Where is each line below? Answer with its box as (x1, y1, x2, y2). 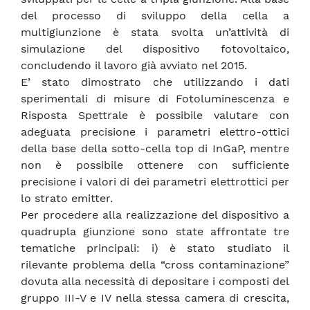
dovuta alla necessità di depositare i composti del (21, 275, 289, 289)
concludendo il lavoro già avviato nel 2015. (21, 59, 247, 73)
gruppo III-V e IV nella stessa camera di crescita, (21, 291, 289, 305)
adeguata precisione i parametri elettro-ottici (21, 125, 289, 139)
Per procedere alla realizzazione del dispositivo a (21, 208, 289, 222)
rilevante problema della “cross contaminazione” (21, 258, 289, 272)
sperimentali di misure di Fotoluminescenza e (21, 92, 289, 106)
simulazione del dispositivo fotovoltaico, (21, 42, 289, 56)
